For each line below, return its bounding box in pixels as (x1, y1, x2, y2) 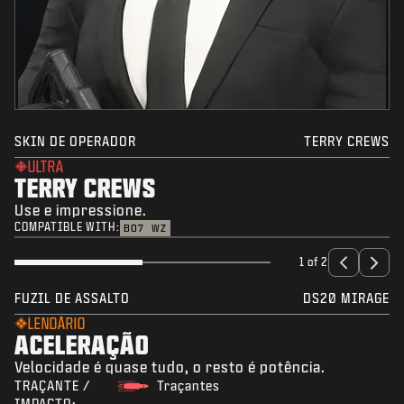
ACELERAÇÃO (14, 330, 150, 359)
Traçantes (157, 379, 221, 393)
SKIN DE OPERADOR (14, 134, 136, 149)
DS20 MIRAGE (303, 291, 390, 306)
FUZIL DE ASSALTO (14, 291, 130, 306)
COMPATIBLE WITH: (14, 221, 120, 234)
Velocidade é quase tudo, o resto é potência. (14, 359, 326, 375)
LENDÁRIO (28, 316, 86, 332)
